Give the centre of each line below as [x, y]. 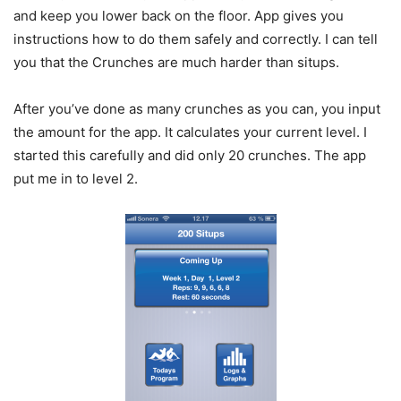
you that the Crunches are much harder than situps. [176, 63]
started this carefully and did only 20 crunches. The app [190, 156]
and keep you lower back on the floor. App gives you [179, 16]
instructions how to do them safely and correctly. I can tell [196, 39]
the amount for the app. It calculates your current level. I [190, 132]
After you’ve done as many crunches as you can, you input [197, 109]
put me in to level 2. [76, 179]
